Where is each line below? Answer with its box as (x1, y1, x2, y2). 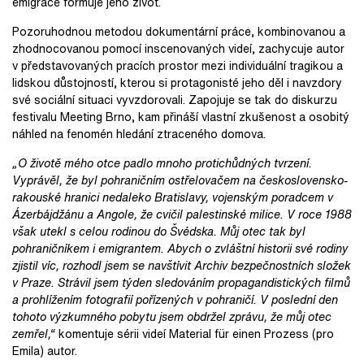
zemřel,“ (12, 325, 55, 342)
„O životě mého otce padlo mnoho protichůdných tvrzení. (12, 154, 312, 171)
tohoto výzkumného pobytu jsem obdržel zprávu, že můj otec (12, 308, 331, 325)
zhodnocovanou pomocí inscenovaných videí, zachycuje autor (12, 40, 344, 57)
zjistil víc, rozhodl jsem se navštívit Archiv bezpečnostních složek (12, 257, 351, 274)
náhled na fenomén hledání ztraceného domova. (12, 125, 266, 142)
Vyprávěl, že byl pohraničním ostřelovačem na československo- (12, 171, 348, 188)
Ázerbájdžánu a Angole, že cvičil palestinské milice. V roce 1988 (12, 206, 352, 223)
